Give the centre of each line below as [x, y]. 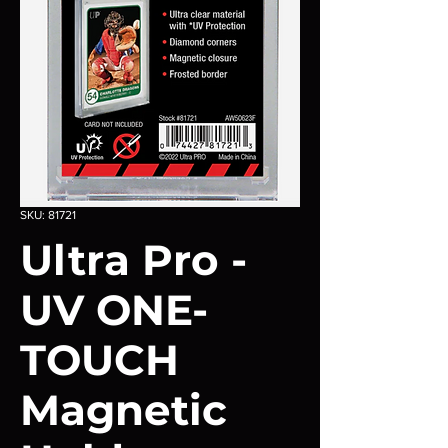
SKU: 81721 [48, 215]
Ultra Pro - [133, 260]
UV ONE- [114, 310]
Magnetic [123, 410]
